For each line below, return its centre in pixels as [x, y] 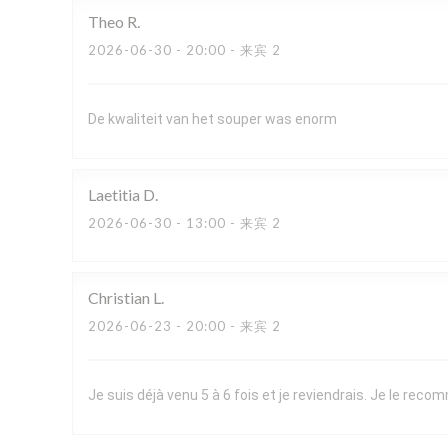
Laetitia [114, 194]
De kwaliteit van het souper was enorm [212, 119]
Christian [119, 297]
